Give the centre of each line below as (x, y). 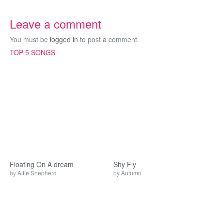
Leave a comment (55, 23)
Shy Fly (125, 164)
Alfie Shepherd (37, 173)
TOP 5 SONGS (32, 52)
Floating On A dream (42, 164)
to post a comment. (108, 39)
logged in (64, 39)
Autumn (131, 173)
